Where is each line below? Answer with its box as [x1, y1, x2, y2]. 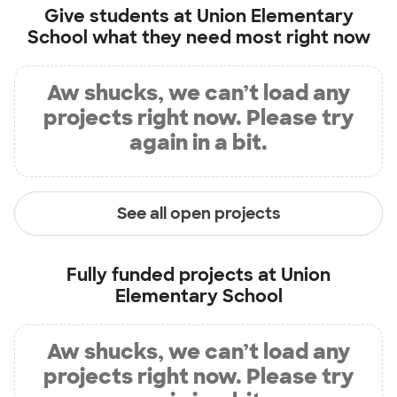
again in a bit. [129, 128, 268, 156]
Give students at [43, 4, 197, 27]
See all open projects [116, 202, 281, 224]
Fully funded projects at [66, 263, 281, 286]
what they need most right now [87, 26, 370, 49]
